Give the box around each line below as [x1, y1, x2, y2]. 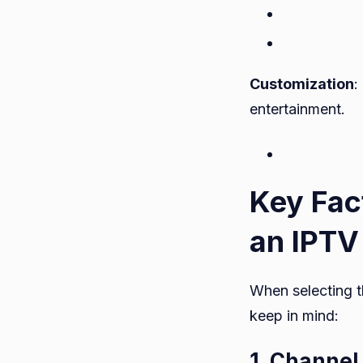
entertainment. [250, 100, 345, 117]
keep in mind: [250, 306, 339, 324]
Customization [250, 75, 354, 92]
